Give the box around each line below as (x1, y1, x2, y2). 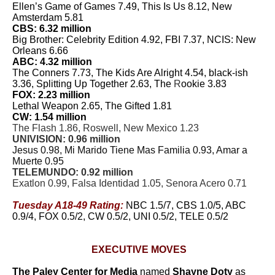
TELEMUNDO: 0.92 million (12, 167, 133, 177)
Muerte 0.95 (12, 156, 64, 166)
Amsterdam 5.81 (12, 12, 83, 23)
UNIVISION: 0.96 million (12, 134, 120, 144)
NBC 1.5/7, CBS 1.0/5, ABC (126, 200, 246, 211)
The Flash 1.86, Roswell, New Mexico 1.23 (12, 123, 199, 133)
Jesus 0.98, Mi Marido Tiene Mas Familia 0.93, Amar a (12, 145, 247, 155)
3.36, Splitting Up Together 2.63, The (12, 79, 174, 89)
